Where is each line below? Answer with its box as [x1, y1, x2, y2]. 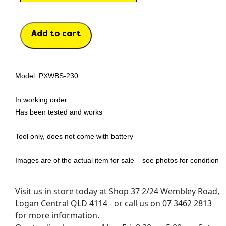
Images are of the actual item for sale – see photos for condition [15, 156, 219, 164]
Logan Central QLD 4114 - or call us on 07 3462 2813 [15, 197, 212, 209]
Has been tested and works [15, 107, 102, 116]
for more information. [15, 209, 99, 221]
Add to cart [31, 29, 81, 39]
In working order [15, 95, 67, 104]
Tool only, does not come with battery [15, 132, 133, 140]
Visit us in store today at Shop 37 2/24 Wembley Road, [15, 185, 219, 197]
